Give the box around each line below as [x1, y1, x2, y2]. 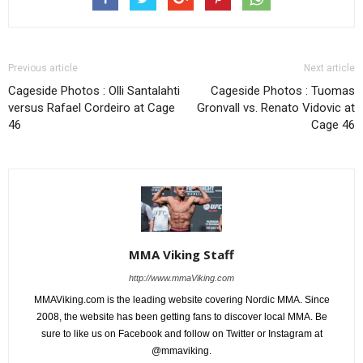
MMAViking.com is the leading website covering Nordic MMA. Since [33, 293, 330, 305]
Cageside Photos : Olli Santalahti [8, 83, 180, 98]
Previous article [8, 62, 78, 74]
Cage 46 [311, 117, 355, 132]
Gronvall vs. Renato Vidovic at [197, 100, 355, 115]
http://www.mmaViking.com [129, 272, 234, 283]
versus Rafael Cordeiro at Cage [8, 100, 175, 115]
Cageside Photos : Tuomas [211, 83, 355, 98]
